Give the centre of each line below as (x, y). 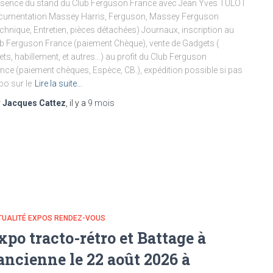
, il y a (77, 103)
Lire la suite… (58, 83)
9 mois (101, 103)
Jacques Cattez (34, 103)
